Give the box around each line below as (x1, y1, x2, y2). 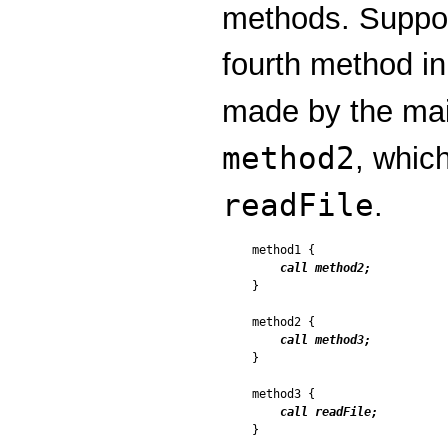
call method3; (280, 333, 371, 348)
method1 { (252, 243, 315, 258)
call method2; (280, 261, 371, 276)
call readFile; (280, 405, 378, 420)
